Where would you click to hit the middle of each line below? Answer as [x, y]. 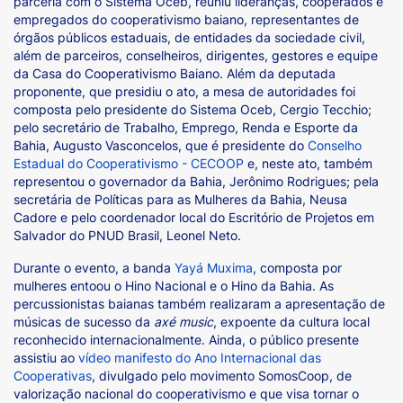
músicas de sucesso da [84, 321]
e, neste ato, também [308, 163]
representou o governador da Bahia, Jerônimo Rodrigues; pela [196, 181]
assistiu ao [46, 357]
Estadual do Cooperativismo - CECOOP [129, 163]
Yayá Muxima [214, 267]
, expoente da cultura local [291, 321]
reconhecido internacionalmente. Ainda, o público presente [186, 339]
